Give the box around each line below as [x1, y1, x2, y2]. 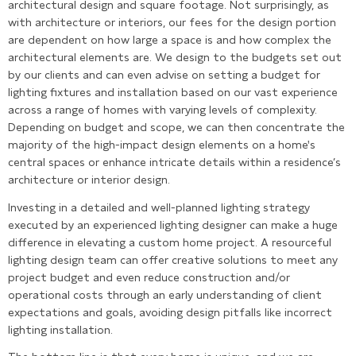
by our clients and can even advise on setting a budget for [8, 68, 320, 82]
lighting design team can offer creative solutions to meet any [8, 253, 338, 266]
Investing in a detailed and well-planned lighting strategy [8, 200, 310, 214]
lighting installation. [8, 323, 113, 336]
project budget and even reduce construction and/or [8, 270, 290, 284]
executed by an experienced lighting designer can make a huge [8, 218, 338, 231]
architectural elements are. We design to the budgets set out [8, 51, 342, 64]
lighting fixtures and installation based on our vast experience [8, 86, 338, 99]
